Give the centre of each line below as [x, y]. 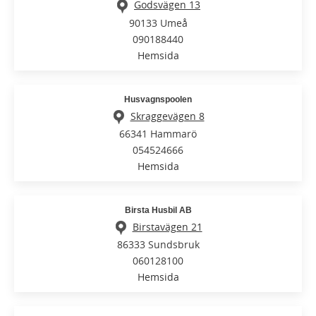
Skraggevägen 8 [167, 116]
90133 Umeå [158, 23]
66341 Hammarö [158, 133]
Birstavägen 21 [167, 226]
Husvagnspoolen [158, 99]
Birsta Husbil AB [158, 210]
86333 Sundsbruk [158, 245]
